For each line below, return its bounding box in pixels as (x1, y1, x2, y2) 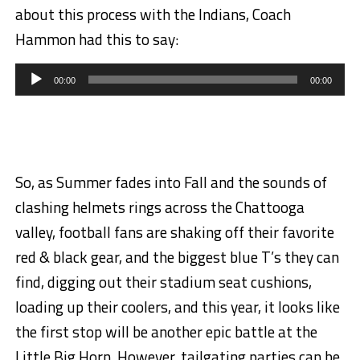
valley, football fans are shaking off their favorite (14, 220, 334, 244)
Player (14, 72, 48, 92)
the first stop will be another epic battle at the (14, 320, 317, 344)
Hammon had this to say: (14, 27, 178, 51)
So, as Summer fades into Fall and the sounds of (14, 170, 327, 194)
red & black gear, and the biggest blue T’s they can (14, 245, 339, 269)
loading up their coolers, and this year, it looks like (14, 295, 340, 319)
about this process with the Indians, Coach (14, 2, 291, 27)
